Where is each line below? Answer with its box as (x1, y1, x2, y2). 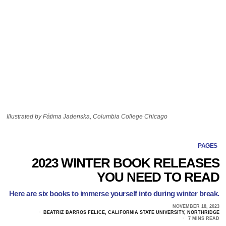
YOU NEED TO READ (96, 169, 219, 184)
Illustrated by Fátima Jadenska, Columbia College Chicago (7, 112, 168, 120)
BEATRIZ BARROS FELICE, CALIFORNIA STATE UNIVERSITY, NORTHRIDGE (43, 209, 219, 215)
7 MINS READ (186, 215, 219, 221)
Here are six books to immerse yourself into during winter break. (9, 189, 219, 198)
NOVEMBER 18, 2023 (172, 203, 219, 209)
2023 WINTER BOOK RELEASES (31, 155, 219, 170)
